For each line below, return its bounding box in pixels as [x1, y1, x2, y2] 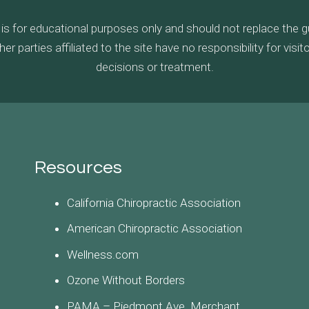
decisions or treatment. [95, 59, 214, 74]
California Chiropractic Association [67, 195, 241, 210]
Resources [34, 158, 122, 177]
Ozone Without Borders [67, 273, 186, 287]
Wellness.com [67, 247, 139, 261]
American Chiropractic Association [67, 221, 243, 235]
